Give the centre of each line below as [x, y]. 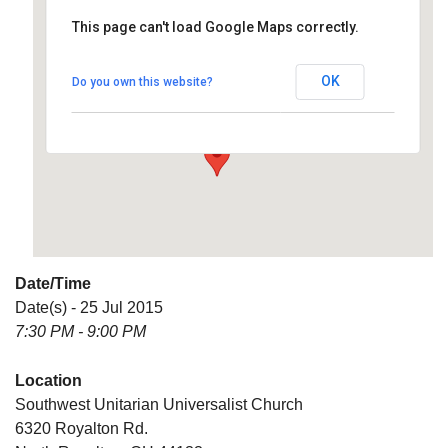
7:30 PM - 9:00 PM [80, 331]
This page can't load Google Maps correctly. [215, 26]
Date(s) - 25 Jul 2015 [89, 307]
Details [112, 108]
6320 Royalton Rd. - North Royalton [188, 90]
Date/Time [53, 283]
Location [48, 380]
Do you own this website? [142, 81]
